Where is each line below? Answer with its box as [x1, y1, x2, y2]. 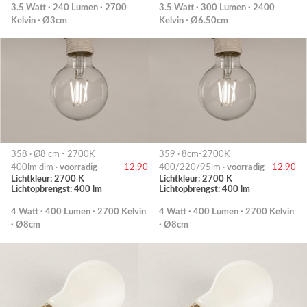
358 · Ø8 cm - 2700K [11, 149, 95, 158]
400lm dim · [11, 162, 60, 171]
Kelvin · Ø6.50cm [159, 16, 228, 25]
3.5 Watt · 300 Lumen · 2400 [159, 3, 275, 12]
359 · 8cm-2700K [159, 149, 230, 158]
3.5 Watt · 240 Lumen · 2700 [11, 3, 127, 12]
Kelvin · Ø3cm [11, 16, 67, 25]
